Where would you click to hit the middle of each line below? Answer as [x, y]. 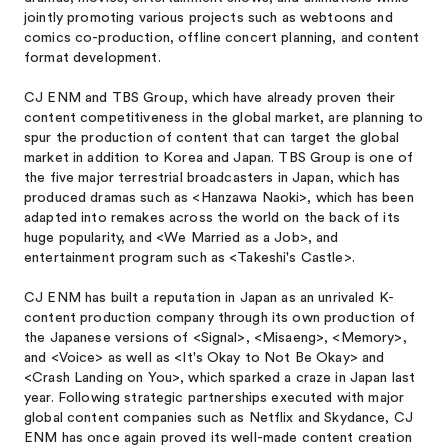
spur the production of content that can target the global [211, 138]
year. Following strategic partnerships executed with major [214, 398]
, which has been [360, 198]
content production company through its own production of [219, 318]
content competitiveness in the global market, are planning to [224, 118]
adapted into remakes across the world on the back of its [212, 218]
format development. [92, 58]
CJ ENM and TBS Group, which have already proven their [210, 98]
